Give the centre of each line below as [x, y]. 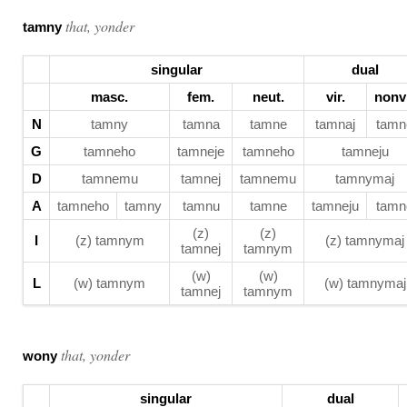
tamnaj [335, 124]
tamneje [201, 151]
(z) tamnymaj [365, 240]
